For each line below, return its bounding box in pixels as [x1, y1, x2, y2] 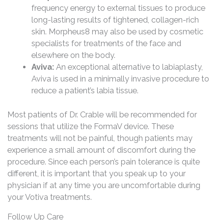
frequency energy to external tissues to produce [31, 3, 206, 13]
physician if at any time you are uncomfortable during [7, 181, 200, 191]
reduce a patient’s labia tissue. [31, 86, 139, 96]
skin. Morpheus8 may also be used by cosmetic [31, 27, 204, 37]
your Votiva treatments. [7, 192, 92, 202]
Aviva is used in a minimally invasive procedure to [31, 74, 210, 84]
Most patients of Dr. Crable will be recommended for [7, 110, 197, 120]
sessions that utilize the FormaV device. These [7, 122, 174, 132]
